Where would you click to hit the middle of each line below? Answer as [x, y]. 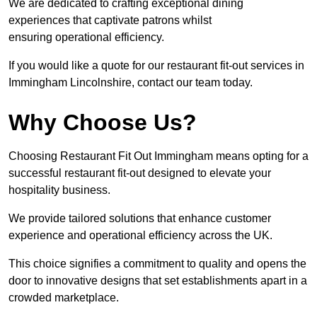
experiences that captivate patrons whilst [110, 21]
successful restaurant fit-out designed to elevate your [140, 173]
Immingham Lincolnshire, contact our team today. [131, 83]
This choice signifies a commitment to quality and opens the [157, 264]
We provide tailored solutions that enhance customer [140, 219]
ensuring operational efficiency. [86, 38]
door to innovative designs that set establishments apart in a [158, 281]
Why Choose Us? [103, 123]
